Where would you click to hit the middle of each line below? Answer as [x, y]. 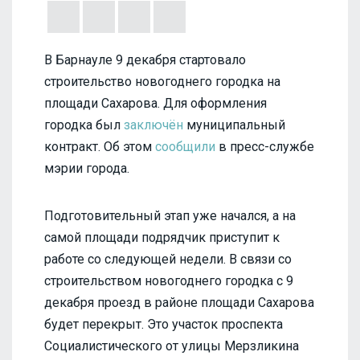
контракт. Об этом [100, 146]
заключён [153, 125]
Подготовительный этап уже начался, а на [170, 215]
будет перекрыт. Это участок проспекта [164, 324]
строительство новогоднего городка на [162, 81]
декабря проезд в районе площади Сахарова [179, 302]
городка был [84, 125]
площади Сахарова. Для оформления [155, 103]
